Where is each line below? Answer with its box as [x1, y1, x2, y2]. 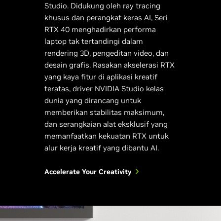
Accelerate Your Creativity [44, 167, 132, 176]
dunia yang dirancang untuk [44, 95, 141, 105]
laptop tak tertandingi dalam [44, 36, 143, 46]
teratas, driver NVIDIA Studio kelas [44, 83, 164, 93]
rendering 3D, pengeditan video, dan [44, 48, 169, 58]
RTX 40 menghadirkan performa [44, 24, 156, 34]
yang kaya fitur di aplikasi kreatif [44, 72, 157, 81]
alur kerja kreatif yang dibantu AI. [44, 143, 159, 152]
